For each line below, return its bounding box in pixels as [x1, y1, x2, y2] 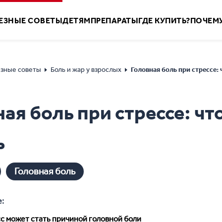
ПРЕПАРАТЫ [90, 16, 138, 25]
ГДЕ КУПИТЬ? [138, 16, 190, 25]
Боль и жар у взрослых [51, 65, 122, 74]
